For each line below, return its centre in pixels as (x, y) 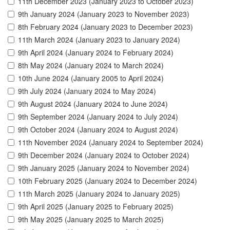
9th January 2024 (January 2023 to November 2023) (104, 14)
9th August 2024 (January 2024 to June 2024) (93, 104)
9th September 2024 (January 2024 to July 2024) (98, 117)
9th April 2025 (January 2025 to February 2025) (96, 207)
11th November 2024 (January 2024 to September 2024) (111, 142)
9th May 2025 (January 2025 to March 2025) (91, 219)
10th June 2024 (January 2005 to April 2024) (91, 78)
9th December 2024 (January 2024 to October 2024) (104, 155)
